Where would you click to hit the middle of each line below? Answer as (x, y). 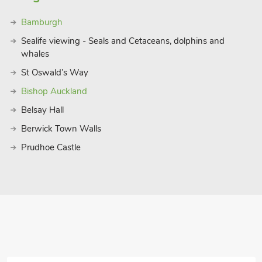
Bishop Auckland (54, 91)
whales (35, 54)
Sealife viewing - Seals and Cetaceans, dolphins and (123, 41)
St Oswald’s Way (54, 73)
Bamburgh (42, 22)
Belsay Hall (42, 110)
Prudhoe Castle (51, 147)
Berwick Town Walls (61, 129)
